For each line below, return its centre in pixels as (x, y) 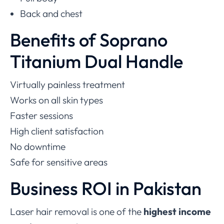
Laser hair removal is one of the (77, 211)
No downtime (38, 146)
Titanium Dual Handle (96, 61)
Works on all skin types (56, 100)
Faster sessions (41, 115)
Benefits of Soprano (89, 39)
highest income (177, 211)
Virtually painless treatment (67, 84)
